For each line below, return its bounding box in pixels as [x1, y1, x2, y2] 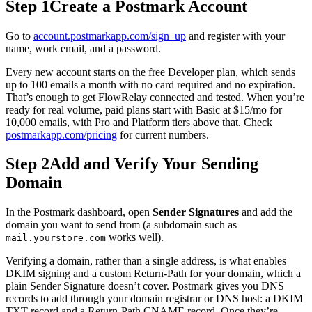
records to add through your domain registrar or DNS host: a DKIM [6, 292, 303, 305]
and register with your [186, 29, 285, 42]
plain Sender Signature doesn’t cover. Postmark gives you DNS [6, 280, 284, 292]
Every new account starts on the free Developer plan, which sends [6, 65, 295, 78]
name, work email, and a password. [6, 42, 161, 54]
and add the [239, 206, 292, 219]
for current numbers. [117, 128, 209, 141]
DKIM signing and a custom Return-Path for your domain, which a [6, 267, 301, 280]
